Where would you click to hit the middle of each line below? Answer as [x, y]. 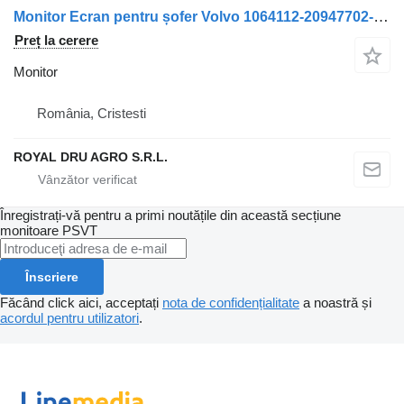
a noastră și [335, 303]
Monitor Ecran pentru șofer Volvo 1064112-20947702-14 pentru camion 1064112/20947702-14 [381, 17]
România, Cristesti [92, 113]
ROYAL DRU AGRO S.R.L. [91, 157]
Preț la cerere [56, 40]
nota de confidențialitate [231, 303]
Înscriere [52, 277]
